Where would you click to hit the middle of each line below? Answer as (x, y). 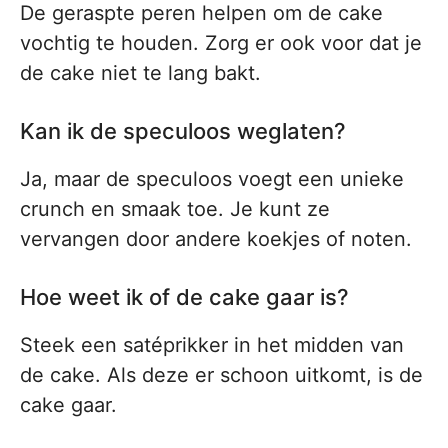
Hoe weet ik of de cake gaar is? (184, 297)
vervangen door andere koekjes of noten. (216, 239)
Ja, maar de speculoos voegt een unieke (212, 179)
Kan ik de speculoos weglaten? (183, 131)
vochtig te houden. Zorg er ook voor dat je (221, 43)
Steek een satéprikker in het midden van (212, 345)
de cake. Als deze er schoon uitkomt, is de (221, 375)
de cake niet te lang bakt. (140, 73)
